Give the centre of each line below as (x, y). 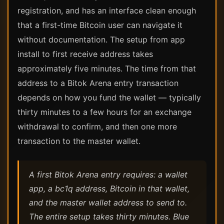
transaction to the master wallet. (79, 141)
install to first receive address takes (85, 54)
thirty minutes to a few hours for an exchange (104, 112)
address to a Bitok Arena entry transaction (98, 83)
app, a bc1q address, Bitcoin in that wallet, (109, 188)
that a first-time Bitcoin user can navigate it (100, 25)
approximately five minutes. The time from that (107, 68)
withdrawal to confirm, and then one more (97, 126)
